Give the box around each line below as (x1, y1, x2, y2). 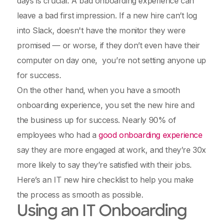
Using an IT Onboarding (17, 204, 187, 220)
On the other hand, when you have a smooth (17, 85, 180, 95)
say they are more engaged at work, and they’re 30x (17, 145, 207, 155)
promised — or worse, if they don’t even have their (17, 40, 201, 50)
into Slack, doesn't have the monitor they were (17, 25, 186, 35)
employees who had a (17, 130, 99, 140)
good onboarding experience (99, 130, 203, 140)
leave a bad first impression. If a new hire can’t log (17, 10, 197, 20)
